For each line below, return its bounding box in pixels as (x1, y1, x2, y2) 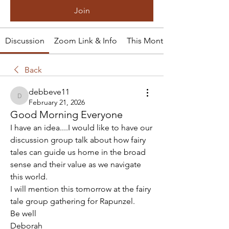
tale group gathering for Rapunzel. (10, 196, 135, 206)
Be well (10, 209, 36, 218)
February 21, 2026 (29, 98, 85, 107)
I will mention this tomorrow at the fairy (10, 184, 151, 194)
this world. (10, 172, 48, 181)
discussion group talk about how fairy (10, 135, 146, 145)
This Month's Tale (126, 36, 190, 45)
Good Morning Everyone (10, 108, 123, 121)
